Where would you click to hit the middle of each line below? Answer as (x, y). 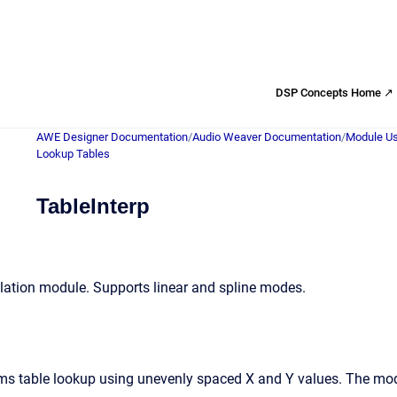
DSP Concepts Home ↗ (335, 92)
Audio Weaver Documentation (267, 137)
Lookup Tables (73, 154)
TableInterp (93, 206)
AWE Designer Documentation (112, 137)
